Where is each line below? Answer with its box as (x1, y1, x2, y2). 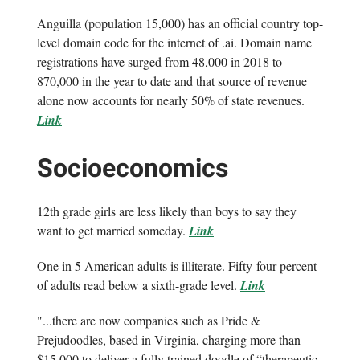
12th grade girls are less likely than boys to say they (37, 202, 297, 220)
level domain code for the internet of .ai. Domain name (37, 34, 312, 51)
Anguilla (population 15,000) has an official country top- (37, 14, 323, 32)
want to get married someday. (37, 222, 189, 239)
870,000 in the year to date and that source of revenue (37, 72, 307, 90)
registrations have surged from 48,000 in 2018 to (37, 53, 282, 71)
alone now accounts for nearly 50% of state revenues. (37, 92, 305, 109)
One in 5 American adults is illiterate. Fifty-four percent (37, 257, 317, 275)
